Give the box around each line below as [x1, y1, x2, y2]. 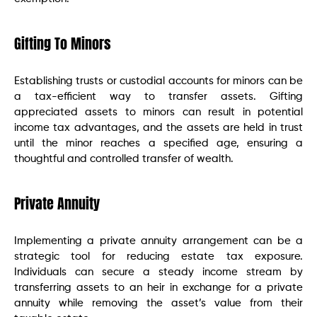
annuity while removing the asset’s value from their [14, 297, 303, 309]
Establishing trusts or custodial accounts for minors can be [14, 75, 303, 86]
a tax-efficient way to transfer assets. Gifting [14, 91, 303, 102]
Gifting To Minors [14, 32, 111, 54]
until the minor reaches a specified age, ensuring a [14, 137, 303, 149]
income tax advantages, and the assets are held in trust [14, 122, 303, 133]
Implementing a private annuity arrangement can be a [14, 235, 303, 246]
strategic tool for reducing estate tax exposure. [14, 250, 303, 262]
